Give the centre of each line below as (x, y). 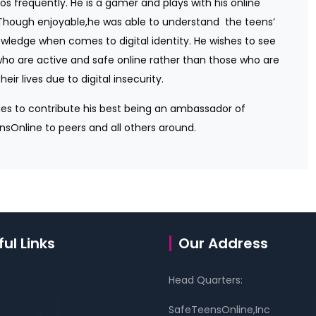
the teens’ (250, 22)
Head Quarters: (206, 280)
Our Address (223, 243)
